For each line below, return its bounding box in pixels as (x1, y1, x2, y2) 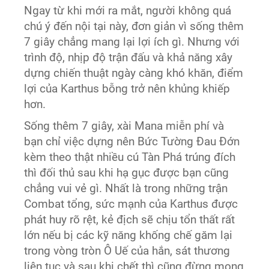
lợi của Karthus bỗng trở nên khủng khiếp (24, 82, 231, 96)
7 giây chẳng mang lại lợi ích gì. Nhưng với (24, 35, 240, 49)
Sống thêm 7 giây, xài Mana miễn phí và (24, 119, 225, 133)
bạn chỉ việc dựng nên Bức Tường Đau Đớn (24, 135, 240, 149)
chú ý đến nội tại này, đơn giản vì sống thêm (24, 20, 244, 34)
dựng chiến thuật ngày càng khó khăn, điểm (24, 67, 244, 80)
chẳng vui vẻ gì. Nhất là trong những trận (24, 182, 228, 196)
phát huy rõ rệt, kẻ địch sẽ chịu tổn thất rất (24, 213, 235, 227)
